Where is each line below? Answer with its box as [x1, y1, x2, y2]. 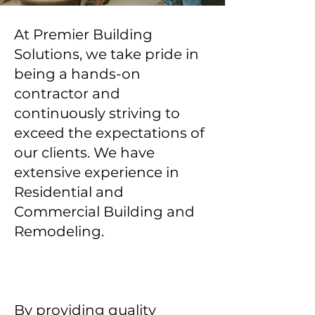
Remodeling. [14, 223, 104, 240]
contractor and [14, 85, 120, 102]
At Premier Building [14, 26, 153, 43]
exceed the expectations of [14, 124, 205, 141]
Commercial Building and [14, 203, 195, 220]
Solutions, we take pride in [14, 46, 199, 63]
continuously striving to [14, 105, 180, 122]
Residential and [14, 184, 124, 200]
